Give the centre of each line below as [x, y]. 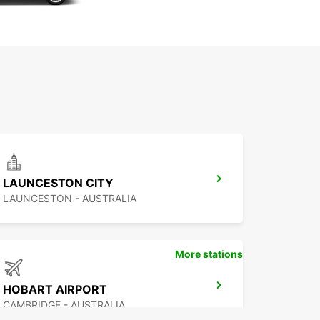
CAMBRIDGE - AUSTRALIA [64, 305]
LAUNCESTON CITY [58, 183]
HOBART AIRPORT [55, 290]
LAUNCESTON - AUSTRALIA [70, 199]
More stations [209, 254]
